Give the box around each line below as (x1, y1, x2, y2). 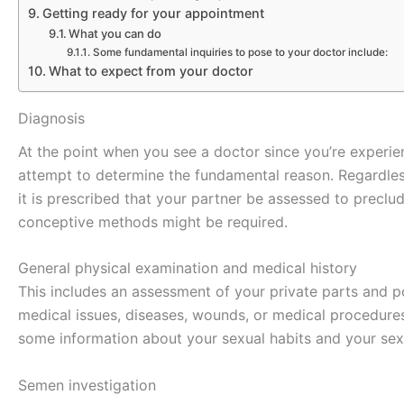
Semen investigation (18, 376, 156, 395)
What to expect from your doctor (48, 62, 253, 78)
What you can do (69, 25, 162, 41)
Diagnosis (18, 108, 85, 127)
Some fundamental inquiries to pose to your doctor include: (92, 45, 388, 59)
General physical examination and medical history (18, 259, 357, 278)
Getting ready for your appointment (41, 5, 264, 21)
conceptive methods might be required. (18, 212, 288, 231)
